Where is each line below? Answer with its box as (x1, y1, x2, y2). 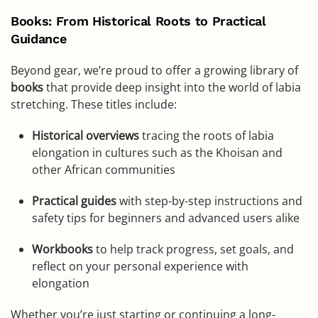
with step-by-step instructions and (116, 193, 302, 209)
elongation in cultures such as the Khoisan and (32, 145, 283, 160)
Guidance (11, 31, 67, 46)
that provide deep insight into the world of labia (43, 79, 301, 95)
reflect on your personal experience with (32, 258, 248, 274)
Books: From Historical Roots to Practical (11, 13, 266, 28)
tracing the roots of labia (139, 128, 274, 143)
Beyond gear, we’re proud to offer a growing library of (11, 62, 298, 78)
